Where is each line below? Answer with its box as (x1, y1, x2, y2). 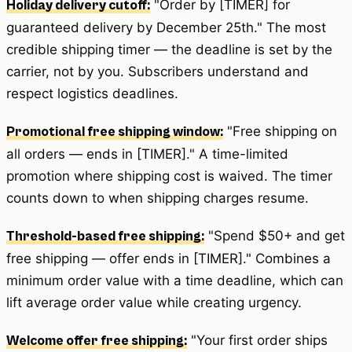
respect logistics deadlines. (6, 85, 178, 101)
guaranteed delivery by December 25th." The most (6, 19, 326, 35)
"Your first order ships (187, 332, 328, 348)
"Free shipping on (223, 123, 337, 139)
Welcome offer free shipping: (6, 332, 187, 349)
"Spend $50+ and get (204, 227, 345, 244)
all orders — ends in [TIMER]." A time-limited (6, 145, 288, 162)
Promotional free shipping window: (6, 123, 223, 140)
